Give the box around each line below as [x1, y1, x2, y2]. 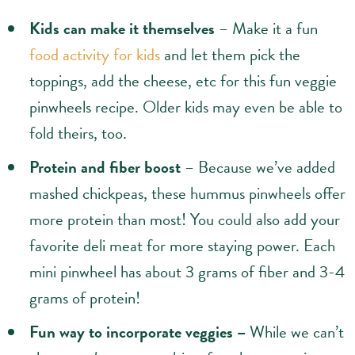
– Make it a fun [215, 16, 318, 42]
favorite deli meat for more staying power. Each [29, 233, 335, 259]
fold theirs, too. [29, 120, 127, 147]
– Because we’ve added [181, 155, 335, 181]
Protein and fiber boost [29, 155, 181, 181]
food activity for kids [29, 42, 160, 68]
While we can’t [250, 319, 344, 345]
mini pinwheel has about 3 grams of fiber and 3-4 [29, 259, 345, 285]
